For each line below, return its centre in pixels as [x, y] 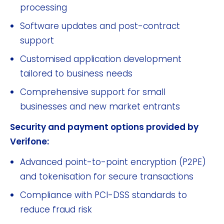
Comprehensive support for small [93, 92]
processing [43, 7]
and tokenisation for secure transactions [107, 176]
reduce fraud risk [56, 209]
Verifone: [29, 141]
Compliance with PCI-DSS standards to [103, 195]
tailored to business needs [76, 73]
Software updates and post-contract [100, 26]
